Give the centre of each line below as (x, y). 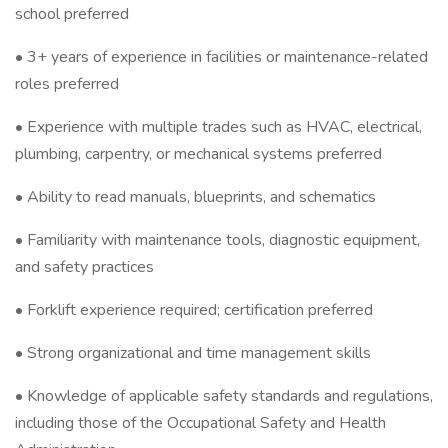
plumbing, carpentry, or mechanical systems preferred (198, 154)
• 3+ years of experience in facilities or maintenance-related (221, 57)
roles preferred (67, 84)
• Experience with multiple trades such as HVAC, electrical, (218, 127)
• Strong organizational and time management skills (193, 353)
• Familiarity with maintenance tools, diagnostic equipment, (217, 240)
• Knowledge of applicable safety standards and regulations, (224, 396)
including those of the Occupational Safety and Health (200, 423)
